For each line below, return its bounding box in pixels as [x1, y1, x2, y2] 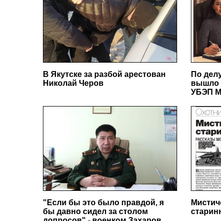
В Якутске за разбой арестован [43, 70, 166, 78]
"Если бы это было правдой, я [43, 198, 164, 207]
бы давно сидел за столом [43, 207, 148, 216]
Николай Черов [43, 79, 104, 87]
